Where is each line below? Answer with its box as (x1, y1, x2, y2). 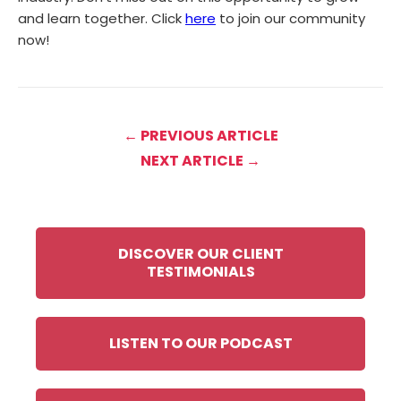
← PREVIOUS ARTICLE (123, 125, 278, 147)
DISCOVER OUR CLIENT (117, 243, 284, 265)
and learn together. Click (18, 9, 185, 29)
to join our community (216, 9, 365, 29)
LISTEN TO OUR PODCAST (108, 333, 293, 354)
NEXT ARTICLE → (141, 150, 260, 172)
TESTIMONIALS (146, 261, 255, 283)
